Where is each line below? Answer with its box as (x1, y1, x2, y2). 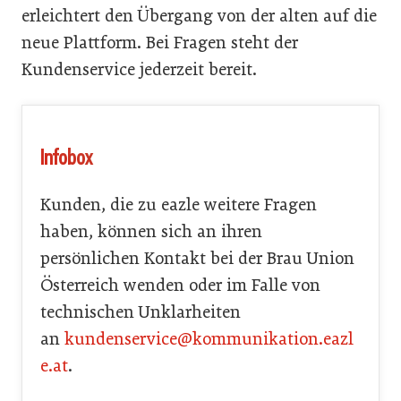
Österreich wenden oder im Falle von (40, 275, 320, 295)
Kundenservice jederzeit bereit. (21, 59, 257, 80)
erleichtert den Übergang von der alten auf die (21, 5, 377, 26)
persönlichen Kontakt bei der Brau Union (40, 248, 354, 269)
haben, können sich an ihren (40, 221, 262, 242)
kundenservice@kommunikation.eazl (64, 328, 354, 349)
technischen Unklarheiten (40, 302, 241, 322)
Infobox (40, 143, 92, 171)
